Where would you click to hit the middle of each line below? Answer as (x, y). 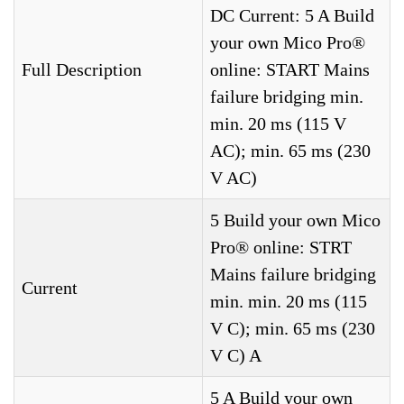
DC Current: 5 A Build (292, 15)
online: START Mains (290, 69)
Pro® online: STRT (281, 247)
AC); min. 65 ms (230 (290, 151)
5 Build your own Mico (295, 220)
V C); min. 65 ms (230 (293, 328)
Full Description (82, 69)
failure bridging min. (287, 96)
